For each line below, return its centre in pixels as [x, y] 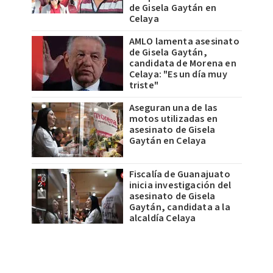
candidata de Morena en [183, 64]
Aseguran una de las [173, 108]
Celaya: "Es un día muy [178, 75]
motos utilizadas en [173, 119]
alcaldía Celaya [162, 218]
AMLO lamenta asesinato [184, 42]
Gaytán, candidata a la [179, 207]
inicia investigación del [180, 186]
